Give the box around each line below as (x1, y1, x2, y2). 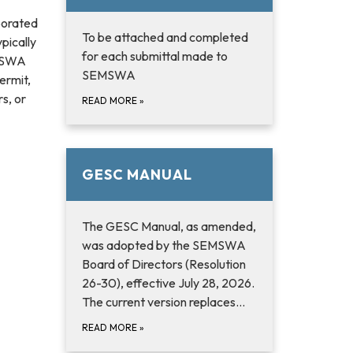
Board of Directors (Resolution (81, 256, 246, 272)
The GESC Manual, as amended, (81, 218, 256, 234)
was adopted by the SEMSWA (81, 237, 246, 253)
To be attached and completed (81, 29, 248, 45)
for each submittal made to (81, 48, 228, 64)
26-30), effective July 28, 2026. (81, 275, 257, 291)
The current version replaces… (81, 294, 245, 310)
